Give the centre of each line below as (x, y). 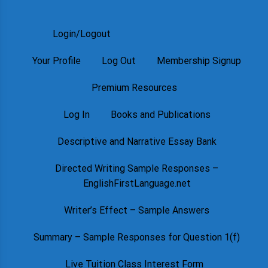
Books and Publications (160, 115)
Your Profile (57, 61)
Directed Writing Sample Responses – (137, 168)
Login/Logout (81, 34)
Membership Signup (199, 61)
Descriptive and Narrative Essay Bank (137, 141)
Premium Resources (134, 88)
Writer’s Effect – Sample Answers (137, 210)
